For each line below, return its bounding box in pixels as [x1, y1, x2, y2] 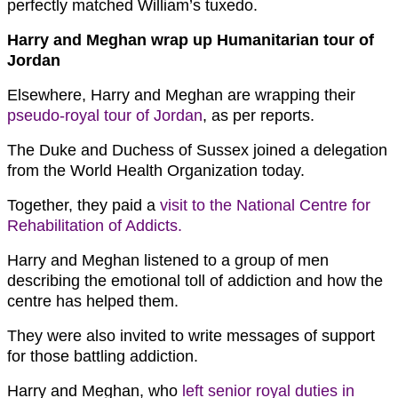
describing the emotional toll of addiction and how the [7, 272, 383, 291]
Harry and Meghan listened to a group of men [7, 251, 329, 270]
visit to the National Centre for [160, 196, 370, 215]
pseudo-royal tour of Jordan [7, 107, 203, 125]
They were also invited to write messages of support [7, 327, 375, 346]
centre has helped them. [7, 292, 179, 311]
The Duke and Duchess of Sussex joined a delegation [7, 141, 387, 160]
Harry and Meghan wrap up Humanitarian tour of [7, 31, 374, 50]
